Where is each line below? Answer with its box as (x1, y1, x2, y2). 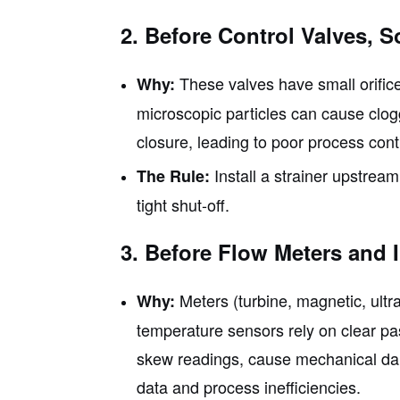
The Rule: (136, 163, 210, 187)
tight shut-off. (136, 192, 229, 216)
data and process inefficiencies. (136, 374, 361, 398)
